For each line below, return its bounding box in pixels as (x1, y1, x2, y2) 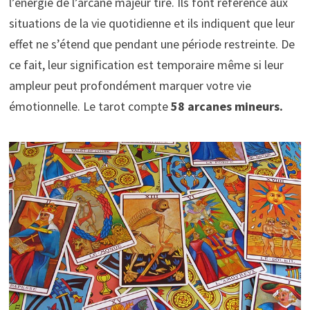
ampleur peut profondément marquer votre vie (8, 77, 251, 94)
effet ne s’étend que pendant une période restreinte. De (8, 36, 295, 53)
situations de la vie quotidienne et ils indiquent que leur (8, 15, 295, 32)
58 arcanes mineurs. (170, 98, 283, 115)
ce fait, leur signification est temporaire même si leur (8, 57, 284, 73)
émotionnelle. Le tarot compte (8, 98, 171, 115)
